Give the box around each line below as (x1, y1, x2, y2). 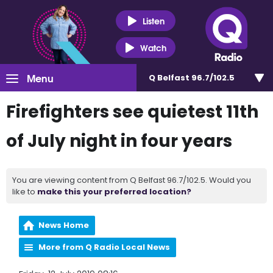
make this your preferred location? (37, 186, 191, 197)
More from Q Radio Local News (38, 241, 171, 253)
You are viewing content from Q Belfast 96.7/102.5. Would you (12, 174, 251, 186)
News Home (38, 219, 90, 231)
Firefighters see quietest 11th (6, 100, 258, 124)
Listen (142, 13, 165, 27)
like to (12, 186, 37, 197)
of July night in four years (6, 129, 232, 153)
